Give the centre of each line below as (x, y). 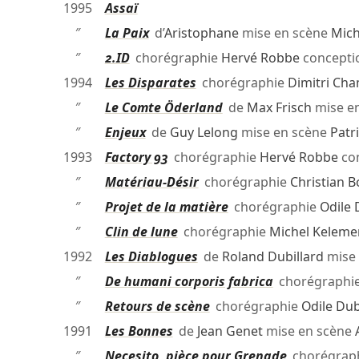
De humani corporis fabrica (189, 282)
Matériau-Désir (151, 182)
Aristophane (201, 33)
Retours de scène (157, 307)
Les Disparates (150, 83)
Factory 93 (136, 157)
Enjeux (125, 133)
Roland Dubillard (272, 257)
